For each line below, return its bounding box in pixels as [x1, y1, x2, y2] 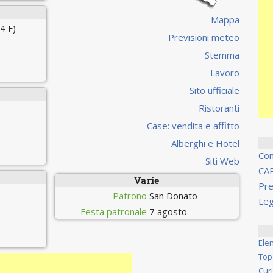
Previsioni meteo [168, 30, 239, 43]
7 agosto [149, 205, 187, 218]
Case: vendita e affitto [146, 119, 239, 132]
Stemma [204, 48, 239, 61]
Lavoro [210, 66, 239, 79]
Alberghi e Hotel [171, 136, 239, 149]
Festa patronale [80, 205, 147, 218]
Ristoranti [198, 101, 239, 114]
